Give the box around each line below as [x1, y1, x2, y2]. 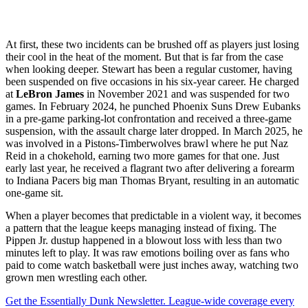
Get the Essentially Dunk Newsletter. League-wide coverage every [5, 294, 294, 307]
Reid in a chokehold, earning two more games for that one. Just [5, 149, 279, 162]
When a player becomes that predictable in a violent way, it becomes [5, 209, 301, 221]
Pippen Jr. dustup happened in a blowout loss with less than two [5, 234, 282, 246]
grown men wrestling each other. [5, 271, 147, 283]
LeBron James [16, 87, 84, 100]
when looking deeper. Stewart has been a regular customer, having [5, 63, 292, 75]
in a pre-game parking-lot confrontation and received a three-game [5, 112, 291, 124]
